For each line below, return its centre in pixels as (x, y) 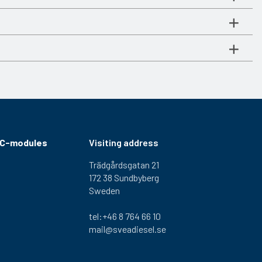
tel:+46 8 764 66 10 (125, 216)
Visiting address (124, 142)
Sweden (104, 190)
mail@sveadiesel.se (127, 229)
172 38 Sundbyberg (124, 177)
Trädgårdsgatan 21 (124, 164)
